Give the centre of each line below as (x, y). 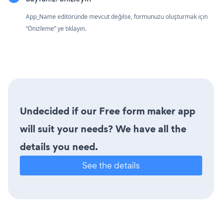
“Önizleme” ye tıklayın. (56, 28)
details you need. (59, 146)
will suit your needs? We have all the (103, 129)
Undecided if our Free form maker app (108, 111)
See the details (111, 165)
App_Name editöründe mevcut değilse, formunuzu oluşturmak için (117, 16)
